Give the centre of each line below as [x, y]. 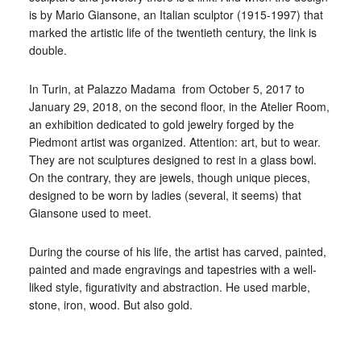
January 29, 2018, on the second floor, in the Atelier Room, [179, 106]
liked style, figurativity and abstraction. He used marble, [169, 287]
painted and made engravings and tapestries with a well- [172, 269]
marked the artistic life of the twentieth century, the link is [172, 32]
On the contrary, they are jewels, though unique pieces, [169, 177]
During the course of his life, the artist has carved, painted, [177, 251]
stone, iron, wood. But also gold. [110, 305]
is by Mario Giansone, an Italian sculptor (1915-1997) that [176, 15]
